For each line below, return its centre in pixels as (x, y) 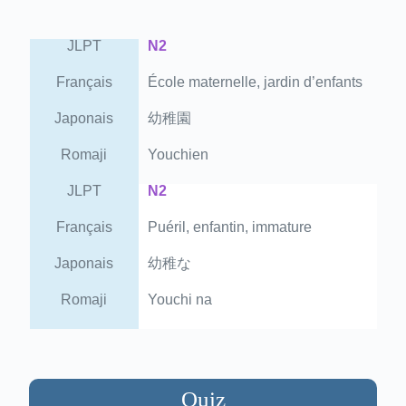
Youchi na (179, 299)
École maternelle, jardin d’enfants (255, 82)
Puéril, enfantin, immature (229, 227)
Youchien (178, 154)
